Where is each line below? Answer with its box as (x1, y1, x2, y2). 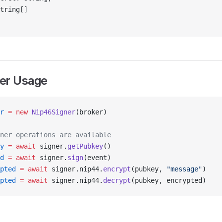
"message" (166, 165, 202, 173)
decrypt (103, 176, 131, 184)
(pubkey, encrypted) (131, 176, 206, 184)
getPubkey (67, 142, 103, 150)
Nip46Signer (28, 108, 75, 116)
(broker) (75, 108, 107, 116)
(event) (83, 154, 111, 162)
